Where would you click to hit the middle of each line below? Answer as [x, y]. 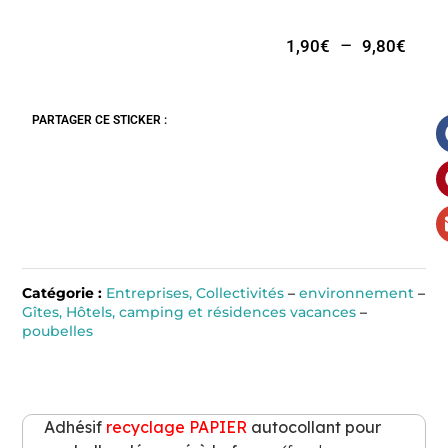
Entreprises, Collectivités [194, 293]
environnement [356, 293]
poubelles [57, 331]
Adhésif [74, 426]
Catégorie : [63, 293]
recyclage [145, 426]
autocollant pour [313, 426]
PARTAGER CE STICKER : [99, 120]
